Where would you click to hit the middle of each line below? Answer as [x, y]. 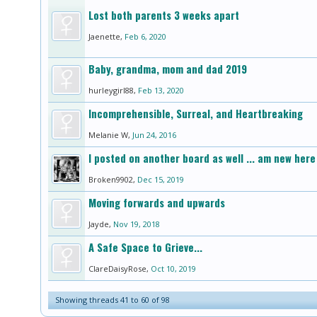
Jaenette [104, 36]
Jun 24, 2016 [154, 134]
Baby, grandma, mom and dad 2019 [168, 69]
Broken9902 [111, 179]
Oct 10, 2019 [173, 268]
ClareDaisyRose [117, 268]
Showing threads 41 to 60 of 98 [113, 299]
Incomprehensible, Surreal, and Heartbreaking [196, 113]
